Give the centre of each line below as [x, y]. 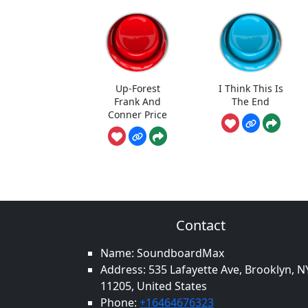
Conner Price [138, 115]
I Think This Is [251, 89]
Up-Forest [137, 89]
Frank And [138, 102]
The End [251, 102]
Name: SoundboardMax [162, 253]
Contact [201, 225]
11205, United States [154, 286]
